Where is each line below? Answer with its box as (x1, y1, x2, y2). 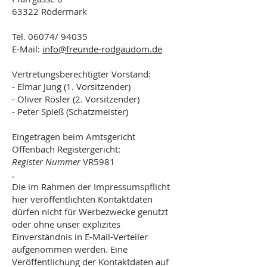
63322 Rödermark (12, 5, 87, 17)
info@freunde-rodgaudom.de (42, 43, 162, 55)
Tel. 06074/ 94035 (12, 30, 88, 42)
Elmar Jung (17, 80, 64, 92)
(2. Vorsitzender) (73, 93, 139, 105)
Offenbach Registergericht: (12, 143, 123, 155)
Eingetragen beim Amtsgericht (12, 131, 135, 142)
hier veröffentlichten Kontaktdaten (12, 193, 153, 205)
